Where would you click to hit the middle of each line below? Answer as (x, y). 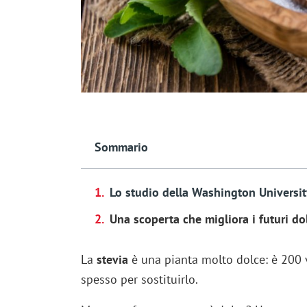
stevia (112, 259)
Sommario (121, 147)
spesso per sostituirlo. (139, 279)
